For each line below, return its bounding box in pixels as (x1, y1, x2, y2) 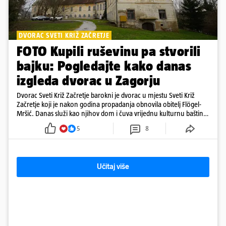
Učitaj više (97, 162, 129, 172)
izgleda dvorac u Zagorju (17, 73, 160, 89)
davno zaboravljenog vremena (17, 118, 105, 127)
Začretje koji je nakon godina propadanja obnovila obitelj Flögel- (17, 100, 201, 109)
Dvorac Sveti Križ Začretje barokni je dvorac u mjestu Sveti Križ (17, 91, 195, 100)
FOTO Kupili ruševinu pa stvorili (17, 43, 201, 60)
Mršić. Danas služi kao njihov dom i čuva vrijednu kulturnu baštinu (17, 109, 207, 118)
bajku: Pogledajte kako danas (17, 58, 192, 74)
